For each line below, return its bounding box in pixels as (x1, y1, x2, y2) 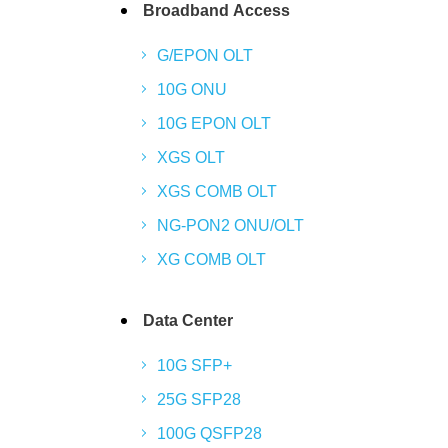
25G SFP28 (157, 391, 241, 408)
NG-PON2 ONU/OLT (157, 217, 304, 234)
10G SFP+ (157, 357, 232, 374)
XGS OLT (157, 149, 225, 166)
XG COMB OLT (157, 251, 266, 268)
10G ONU (157, 81, 227, 98)
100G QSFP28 (157, 425, 262, 442)
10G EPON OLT (157, 115, 271, 132)
